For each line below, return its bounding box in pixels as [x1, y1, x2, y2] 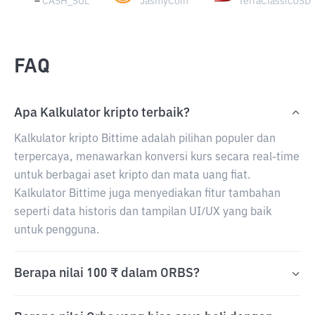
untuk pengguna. [14, 225, 99, 236]
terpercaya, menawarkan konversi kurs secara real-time [14, 152, 300, 163]
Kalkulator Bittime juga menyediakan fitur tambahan [14, 188, 281, 200]
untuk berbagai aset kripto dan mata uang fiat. [14, 170, 250, 181]
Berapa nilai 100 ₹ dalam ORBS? [14, 267, 200, 280]
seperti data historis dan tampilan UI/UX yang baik [14, 207, 271, 218]
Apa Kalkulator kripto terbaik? [14, 107, 190, 120]
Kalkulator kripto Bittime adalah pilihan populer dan [14, 134, 276, 145]
